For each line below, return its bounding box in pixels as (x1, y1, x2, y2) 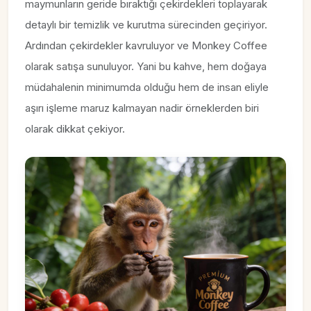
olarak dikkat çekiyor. (25, 122, 125, 136)
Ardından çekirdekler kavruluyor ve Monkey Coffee (25, 39, 267, 53)
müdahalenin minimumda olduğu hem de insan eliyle (25, 81, 269, 94)
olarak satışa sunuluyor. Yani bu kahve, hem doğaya (25, 60, 267, 74)
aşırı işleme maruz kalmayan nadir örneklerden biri (25, 101, 259, 115)
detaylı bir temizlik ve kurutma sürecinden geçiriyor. (25, 18, 267, 32)
